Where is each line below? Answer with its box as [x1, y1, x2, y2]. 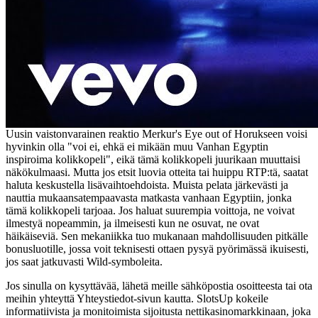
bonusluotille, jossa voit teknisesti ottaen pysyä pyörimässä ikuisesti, [6, 243, 309, 256]
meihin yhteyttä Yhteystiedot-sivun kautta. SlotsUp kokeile [6, 292, 268, 305]
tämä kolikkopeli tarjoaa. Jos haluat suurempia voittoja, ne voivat [6, 204, 295, 217]
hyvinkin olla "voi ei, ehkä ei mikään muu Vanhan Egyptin [6, 141, 268, 153]
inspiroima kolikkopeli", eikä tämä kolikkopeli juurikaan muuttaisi [6, 153, 300, 166]
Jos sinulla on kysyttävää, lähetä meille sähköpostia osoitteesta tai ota [6, 280, 312, 292]
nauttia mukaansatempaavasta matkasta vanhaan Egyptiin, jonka [6, 192, 292, 204]
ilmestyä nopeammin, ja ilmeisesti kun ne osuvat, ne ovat [6, 217, 259, 230]
